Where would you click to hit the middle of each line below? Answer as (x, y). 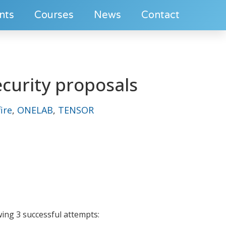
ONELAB (35, 110)
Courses (54, 15)
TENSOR (76, 110)
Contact (160, 15)
